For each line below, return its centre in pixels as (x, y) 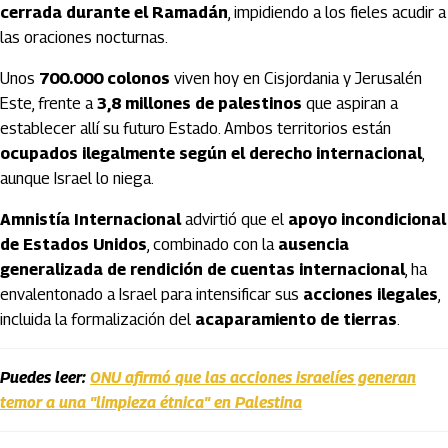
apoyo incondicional (367, 219)
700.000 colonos (104, 78)
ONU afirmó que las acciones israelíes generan (253, 377)
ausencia (313, 244)
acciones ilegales (370, 294)
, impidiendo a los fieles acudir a (337, 12)
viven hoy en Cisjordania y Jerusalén (296, 78)
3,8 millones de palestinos (199, 103)
